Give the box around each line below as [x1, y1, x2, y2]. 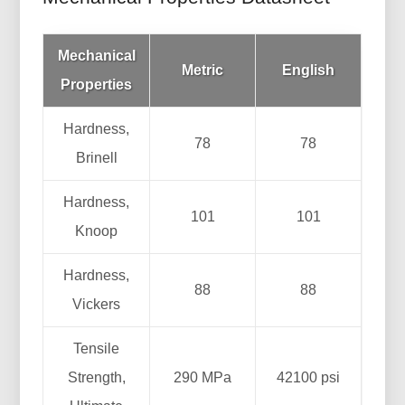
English [282, 61, 335, 78]
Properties [61, 76, 133, 92]
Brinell [75, 149, 118, 165]
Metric [182, 61, 224, 78]
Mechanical [57, 47, 136, 63]
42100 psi [277, 369, 341, 385]
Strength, [67, 369, 126, 385]
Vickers [72, 296, 121, 312]
